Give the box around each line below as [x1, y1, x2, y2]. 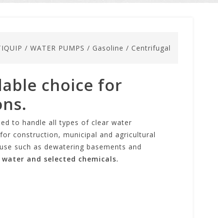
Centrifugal [131, 43, 171, 53]
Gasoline [92, 43, 124, 53]
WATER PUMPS [30, 43, 85, 53]
